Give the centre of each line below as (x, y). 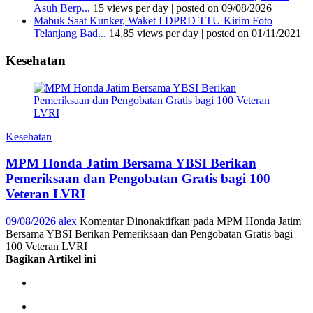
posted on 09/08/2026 (224, 8)
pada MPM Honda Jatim (246, 221)
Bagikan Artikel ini (51, 259)
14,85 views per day (154, 34)
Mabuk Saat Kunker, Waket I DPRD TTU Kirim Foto (153, 21)
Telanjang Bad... (70, 34)
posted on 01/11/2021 (254, 34)
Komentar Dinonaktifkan (135, 221)
